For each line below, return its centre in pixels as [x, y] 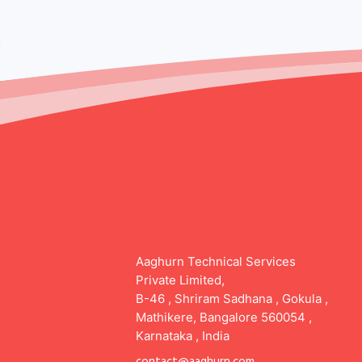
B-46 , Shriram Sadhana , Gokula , [232, 298]
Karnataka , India [183, 335]
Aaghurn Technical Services [216, 261]
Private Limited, [180, 280]
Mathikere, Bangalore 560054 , [224, 317]
